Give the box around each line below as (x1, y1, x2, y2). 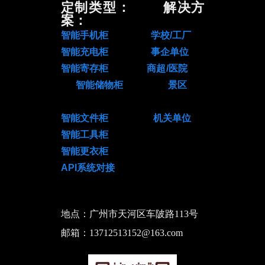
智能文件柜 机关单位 (60, 113, 191, 123)
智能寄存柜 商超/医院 (60, 63, 205, 73)
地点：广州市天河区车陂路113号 (60, 209, 198, 219)
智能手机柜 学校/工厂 (60, 30, 191, 40)
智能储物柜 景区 (75, 80, 205, 90)
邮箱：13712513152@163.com (60, 228, 185, 238)
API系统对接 (60, 163, 115, 173)
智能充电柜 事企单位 (60, 47, 189, 57)
